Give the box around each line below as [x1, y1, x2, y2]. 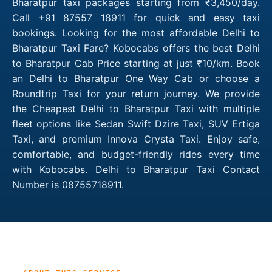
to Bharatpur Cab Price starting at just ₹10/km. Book [12, 56, 260, 69]
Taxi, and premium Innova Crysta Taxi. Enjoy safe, [12, 132, 260, 145]
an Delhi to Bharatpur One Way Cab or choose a [12, 72, 260, 84]
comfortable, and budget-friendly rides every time [12, 148, 260, 160]
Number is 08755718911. [12, 178, 124, 191]
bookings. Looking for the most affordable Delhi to [12, 26, 260, 39]
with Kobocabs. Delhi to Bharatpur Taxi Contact [12, 163, 260, 175]
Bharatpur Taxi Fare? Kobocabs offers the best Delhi [12, 41, 260, 54]
